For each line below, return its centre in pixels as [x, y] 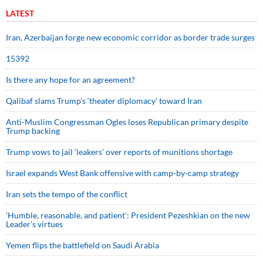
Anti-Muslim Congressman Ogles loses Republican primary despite [127, 122]
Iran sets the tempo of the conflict [67, 194]
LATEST [20, 13]
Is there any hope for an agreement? [72, 80]
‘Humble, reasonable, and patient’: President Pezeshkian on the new [128, 215]
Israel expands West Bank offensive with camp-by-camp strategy [122, 173]
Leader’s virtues [35, 224]
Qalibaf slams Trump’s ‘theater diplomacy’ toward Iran [104, 101]
